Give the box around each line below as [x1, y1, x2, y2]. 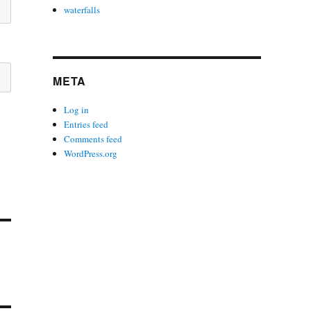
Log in [64, 103, 90, 116]
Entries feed [64, 117, 109, 131]
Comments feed [64, 132, 123, 145]
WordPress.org [64, 146, 118, 160]
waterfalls [64, 3, 101, 16]
